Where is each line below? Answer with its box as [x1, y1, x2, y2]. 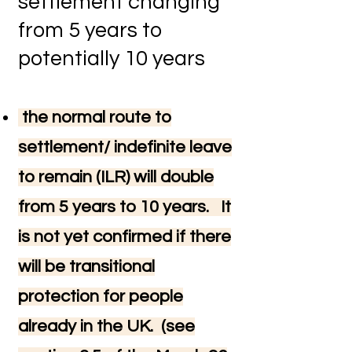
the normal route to [18, 108, 171, 126]
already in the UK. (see [18, 317, 195, 335]
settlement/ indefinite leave [18, 138, 232, 156]
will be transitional [18, 258, 155, 276]
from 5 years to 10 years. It [18, 198, 231, 216]
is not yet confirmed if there [18, 228, 231, 246]
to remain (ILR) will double [18, 168, 214, 186]
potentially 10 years [18, 48, 205, 70]
